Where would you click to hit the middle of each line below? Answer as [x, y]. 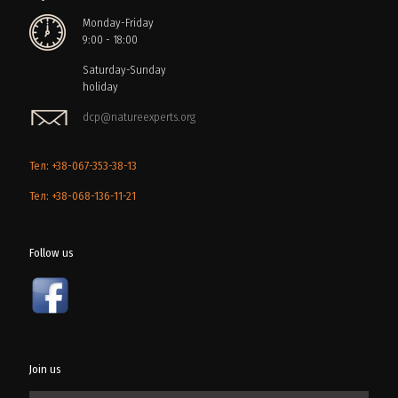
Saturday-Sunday [124, 69]
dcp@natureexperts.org [139, 116]
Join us [45, 369]
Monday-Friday [118, 22]
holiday [100, 86]
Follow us [52, 252]
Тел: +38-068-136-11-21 [83, 195]
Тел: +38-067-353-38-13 [83, 165]
